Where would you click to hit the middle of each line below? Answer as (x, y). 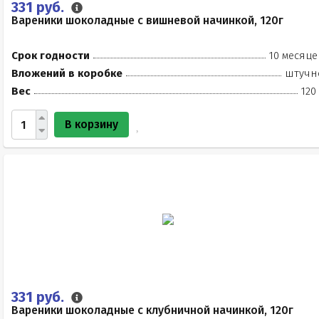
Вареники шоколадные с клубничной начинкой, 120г (152, 310)
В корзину (91, 124)
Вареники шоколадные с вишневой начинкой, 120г (147, 20)
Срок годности (51, 56)
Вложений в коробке (67, 73)
